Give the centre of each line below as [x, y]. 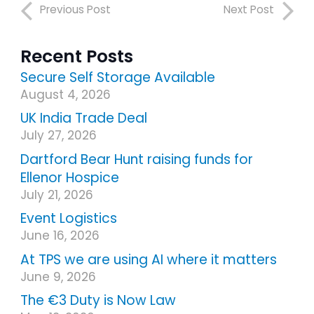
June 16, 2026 [60, 236]
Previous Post [75, 9]
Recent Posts [76, 56]
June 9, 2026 [58, 277]
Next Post [249, 9]
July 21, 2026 [56, 194]
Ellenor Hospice [69, 177]
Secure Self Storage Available [117, 77]
